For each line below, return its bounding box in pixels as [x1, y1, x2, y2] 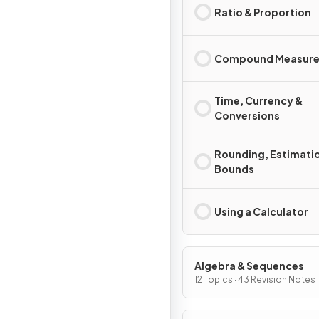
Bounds [214, 162, 254, 175]
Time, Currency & [214, 94, 303, 107]
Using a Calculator [214, 204, 308, 218]
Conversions [214, 109, 280, 122]
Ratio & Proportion [214, 5, 311, 19]
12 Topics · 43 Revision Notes [194, 274, 315, 285]
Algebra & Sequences [194, 259, 304, 272]
